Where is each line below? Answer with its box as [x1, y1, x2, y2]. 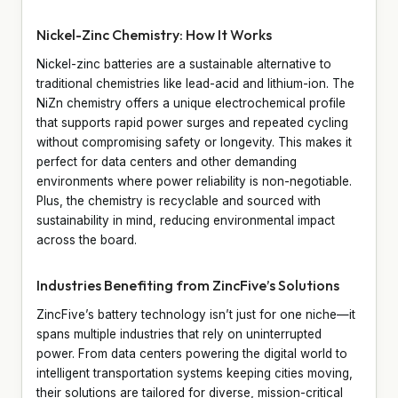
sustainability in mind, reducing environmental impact [36, 212, 335, 227]
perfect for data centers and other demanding [36, 154, 297, 169]
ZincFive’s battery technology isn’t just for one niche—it [36, 306, 355, 322]
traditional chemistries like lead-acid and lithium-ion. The [36, 76, 354, 91]
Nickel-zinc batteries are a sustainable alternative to [36, 56, 331, 71]
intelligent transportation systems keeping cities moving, [36, 365, 353, 380]
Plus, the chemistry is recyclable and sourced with [36, 193, 321, 208]
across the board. [36, 232, 137, 247]
